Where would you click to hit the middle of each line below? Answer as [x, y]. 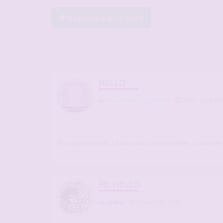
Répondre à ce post [105, 18]
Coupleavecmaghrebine [140, 101]
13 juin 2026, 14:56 [157, 202]
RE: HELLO [119, 184]
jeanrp [116, 202]
